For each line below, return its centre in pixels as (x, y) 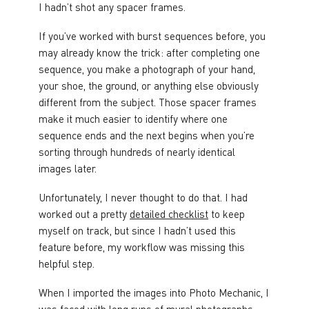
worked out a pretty (84, 213)
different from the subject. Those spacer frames (148, 102)
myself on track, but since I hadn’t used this (137, 230)
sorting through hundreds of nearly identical (137, 151)
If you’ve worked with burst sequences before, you (152, 36)
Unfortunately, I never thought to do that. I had (143, 197)
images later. (68, 168)
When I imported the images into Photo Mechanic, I (154, 292)
